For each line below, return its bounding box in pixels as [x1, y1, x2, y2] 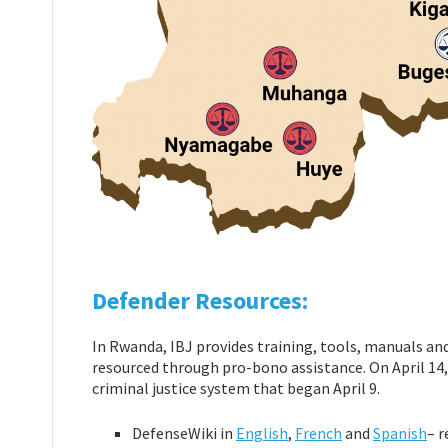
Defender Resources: [92, 284, 308, 316]
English [236, 422, 288, 443]
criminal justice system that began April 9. [92, 377, 383, 398]
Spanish [373, 422, 427, 443]
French [295, 422, 342, 443]
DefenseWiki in [132, 422, 236, 443]
